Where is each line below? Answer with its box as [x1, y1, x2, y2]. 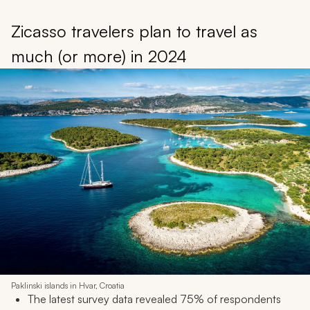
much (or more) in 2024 [11, 45, 187, 66]
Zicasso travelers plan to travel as [11, 20, 257, 42]
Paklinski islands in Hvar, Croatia [11, 280, 125, 291]
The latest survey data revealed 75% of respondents [28, 292, 281, 307]
